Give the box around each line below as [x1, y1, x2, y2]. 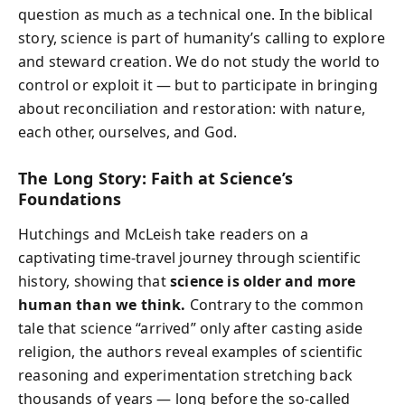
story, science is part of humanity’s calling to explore [18, 28, 385, 48]
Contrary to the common [185, 294, 363, 315]
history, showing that [18, 270, 170, 291]
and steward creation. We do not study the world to [18, 52, 380, 71]
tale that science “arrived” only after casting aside [18, 317, 363, 338]
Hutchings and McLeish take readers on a [18, 223, 309, 244]
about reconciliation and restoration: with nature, [18, 99, 365, 118]
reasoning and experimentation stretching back [18, 364, 353, 385]
